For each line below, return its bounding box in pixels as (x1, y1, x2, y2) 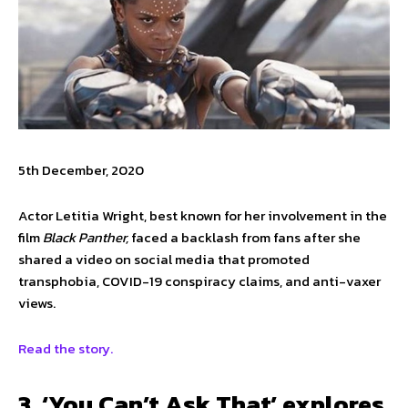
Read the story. (18, 337, 113, 359)
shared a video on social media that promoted (18, 248, 310, 270)
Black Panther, (43, 226, 131, 248)
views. (18, 291, 58, 313)
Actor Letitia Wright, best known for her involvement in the (18, 204, 387, 226)
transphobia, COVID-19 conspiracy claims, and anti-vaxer (18, 270, 381, 291)
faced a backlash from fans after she (131, 226, 361, 248)
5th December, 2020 (18, 158, 144, 180)
